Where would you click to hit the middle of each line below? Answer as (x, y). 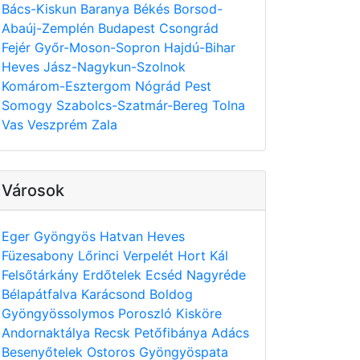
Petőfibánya (173, 333)
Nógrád (160, 86)
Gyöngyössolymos (60, 313)
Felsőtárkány (42, 275)
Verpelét (150, 256)
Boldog (171, 294)
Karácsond (115, 294)
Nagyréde (216, 275)
